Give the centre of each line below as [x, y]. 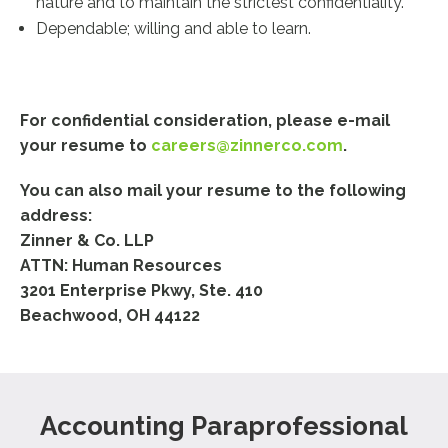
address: [56, 215]
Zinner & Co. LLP [87, 240]
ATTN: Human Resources [121, 265]
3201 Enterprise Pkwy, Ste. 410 [142, 290]
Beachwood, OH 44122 [110, 315]
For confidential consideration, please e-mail [205, 120]
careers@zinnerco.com [247, 145]
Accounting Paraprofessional [223, 426]
